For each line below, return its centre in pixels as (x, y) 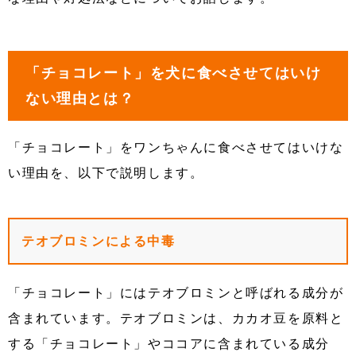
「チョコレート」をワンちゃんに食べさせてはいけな (176, 148)
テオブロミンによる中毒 (99, 242)
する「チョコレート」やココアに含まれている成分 (169, 344)
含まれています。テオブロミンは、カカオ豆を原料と (176, 319)
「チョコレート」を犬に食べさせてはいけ (174, 74)
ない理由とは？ (80, 99)
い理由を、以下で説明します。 (106, 173)
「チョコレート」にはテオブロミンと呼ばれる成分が (176, 293)
